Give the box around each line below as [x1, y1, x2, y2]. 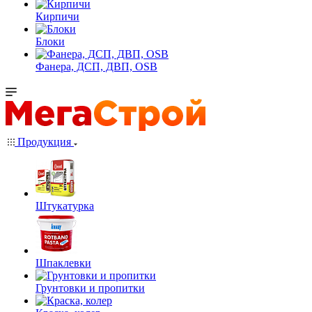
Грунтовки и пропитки [36, 282, 145, 294]
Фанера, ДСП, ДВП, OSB [36, 61, 157, 72]
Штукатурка [36, 200, 94, 212]
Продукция [15, 136, 74, 148]
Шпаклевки [36, 257, 91, 269]
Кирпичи [36, 10, 79, 22]
